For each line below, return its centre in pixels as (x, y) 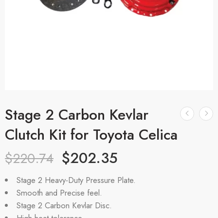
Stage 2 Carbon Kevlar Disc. (64, 205)
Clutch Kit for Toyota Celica (91, 135)
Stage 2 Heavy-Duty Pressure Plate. (76, 180)
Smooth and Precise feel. (59, 193)
